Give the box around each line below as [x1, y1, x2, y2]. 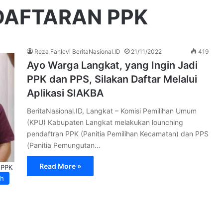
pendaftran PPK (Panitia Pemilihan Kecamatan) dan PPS [27, 129, 209, 138]
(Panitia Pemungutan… [27, 141, 101, 149]
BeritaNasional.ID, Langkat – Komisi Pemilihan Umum [27, 107, 197, 115]
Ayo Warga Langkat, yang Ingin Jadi [27, 59, 198, 71]
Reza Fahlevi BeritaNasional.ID [34, 48, 120, 55]
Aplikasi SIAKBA [27, 87, 104, 99]
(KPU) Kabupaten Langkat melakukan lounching [27, 118, 183, 126]
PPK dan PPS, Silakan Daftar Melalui [27, 73, 197, 85]
